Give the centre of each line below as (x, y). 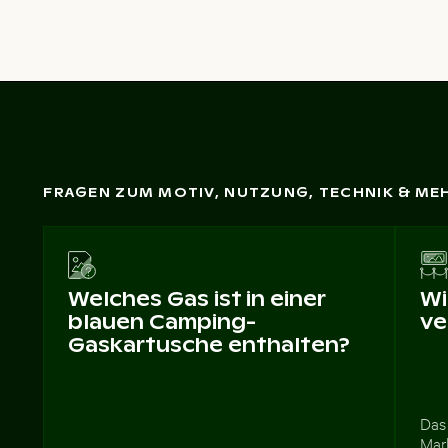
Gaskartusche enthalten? (209, 344)
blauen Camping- (162, 321)
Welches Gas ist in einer (197, 298)
